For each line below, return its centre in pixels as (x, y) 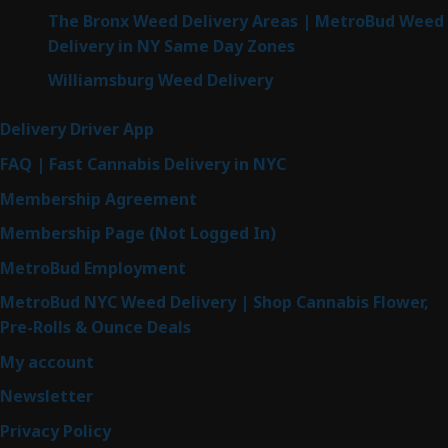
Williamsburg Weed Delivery (160, 80)
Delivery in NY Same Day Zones (171, 45)
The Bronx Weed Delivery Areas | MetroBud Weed (246, 20)
